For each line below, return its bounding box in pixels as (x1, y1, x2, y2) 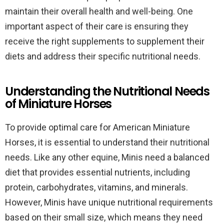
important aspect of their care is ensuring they (5, 21, 188, 31)
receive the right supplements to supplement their (5, 36, 204, 46)
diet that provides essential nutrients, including (5, 167, 190, 177)
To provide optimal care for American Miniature (5, 122, 190, 132)
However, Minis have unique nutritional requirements (5, 197, 213, 207)
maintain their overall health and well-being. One (5, 6, 193, 16)
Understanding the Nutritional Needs (5, 83, 209, 99)
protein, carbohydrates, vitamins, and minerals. (5, 182, 188, 192)
